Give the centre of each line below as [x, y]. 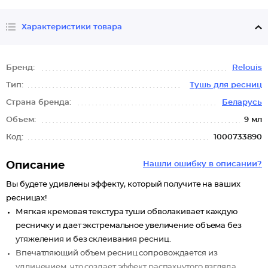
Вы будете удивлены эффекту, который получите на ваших [123, 185]
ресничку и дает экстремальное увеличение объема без [129, 226]
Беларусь [242, 103]
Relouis [247, 68]
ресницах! [27, 198]
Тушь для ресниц [226, 85]
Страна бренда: [40, 103]
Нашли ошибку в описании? [202, 164]
